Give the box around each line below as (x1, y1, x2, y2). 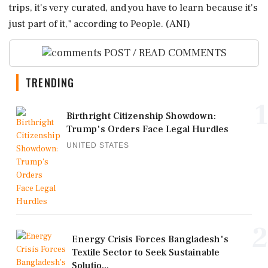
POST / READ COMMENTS (101, 45, 227, 60)
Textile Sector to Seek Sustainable (72, 246, 220, 259)
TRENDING (26, 75, 75, 91)
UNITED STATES (66, 141, 129, 150)
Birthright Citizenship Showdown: (66, 110, 216, 123)
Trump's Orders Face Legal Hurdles (66, 123, 229, 136)
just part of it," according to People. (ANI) (9, 17, 190, 31)
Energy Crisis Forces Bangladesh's (72, 233, 229, 246)
